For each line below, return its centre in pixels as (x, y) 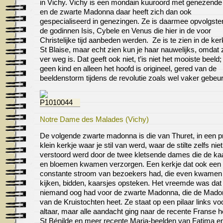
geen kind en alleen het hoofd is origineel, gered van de (128, 69)
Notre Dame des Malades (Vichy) (94, 119)
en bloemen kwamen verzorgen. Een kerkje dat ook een (130, 165)
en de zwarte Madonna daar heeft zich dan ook (116, 12)
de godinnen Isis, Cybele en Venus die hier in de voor (125, 31)
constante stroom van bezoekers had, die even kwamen (131, 174)
